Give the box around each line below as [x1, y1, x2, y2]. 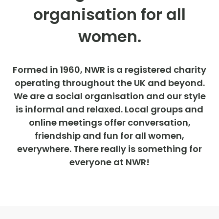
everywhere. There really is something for [17, 143, 202, 155]
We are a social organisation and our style [13, 90, 206, 103]
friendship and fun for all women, [35, 130, 184, 142]
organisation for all [33, 3, 186, 26]
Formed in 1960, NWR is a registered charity [13, 64, 206, 76]
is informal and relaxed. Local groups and [16, 103, 203, 116]
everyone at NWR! [69, 156, 150, 169]
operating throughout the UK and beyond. [14, 77, 205, 89]
